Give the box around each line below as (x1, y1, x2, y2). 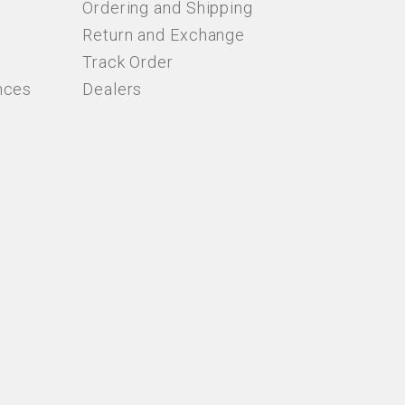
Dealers (82, 80, 143, 99)
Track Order (82, 52, 174, 71)
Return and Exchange (82, 25, 246, 44)
